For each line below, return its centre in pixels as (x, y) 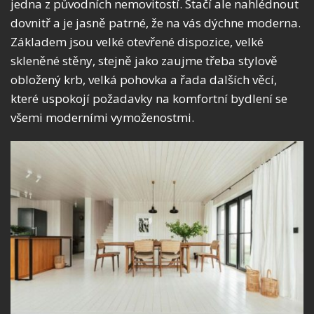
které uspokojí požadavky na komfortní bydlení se (149, 99)
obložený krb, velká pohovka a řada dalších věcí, (144, 80)
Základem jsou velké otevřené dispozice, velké (137, 42)
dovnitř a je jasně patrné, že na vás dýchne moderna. (156, 23)
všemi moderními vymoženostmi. (102, 118)
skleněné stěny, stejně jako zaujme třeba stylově (144, 61)
